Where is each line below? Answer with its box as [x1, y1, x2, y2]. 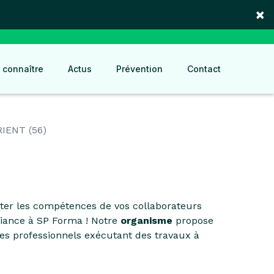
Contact [187, 64, 221, 74]
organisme [120, 215, 172, 226]
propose [172, 215, 213, 226]
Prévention [116, 64, 163, 74]
